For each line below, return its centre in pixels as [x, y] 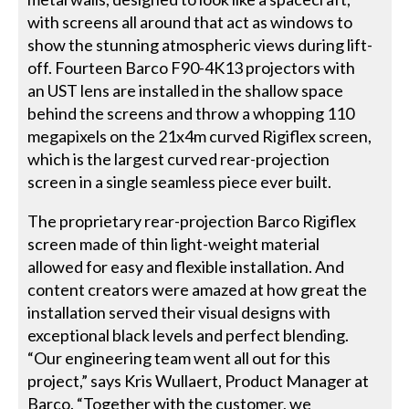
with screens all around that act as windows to [190, 21]
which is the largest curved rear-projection [179, 158]
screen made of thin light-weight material [174, 243]
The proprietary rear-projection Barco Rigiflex [192, 220]
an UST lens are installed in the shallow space [186, 90]
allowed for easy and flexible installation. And [186, 266]
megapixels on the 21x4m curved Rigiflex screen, [200, 136]
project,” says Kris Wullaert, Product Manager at [199, 380]
